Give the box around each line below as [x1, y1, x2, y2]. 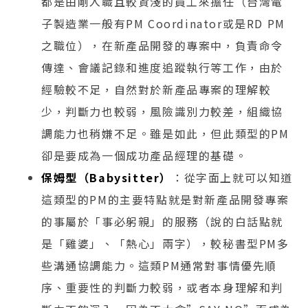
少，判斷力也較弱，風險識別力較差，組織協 [41, 102, 284, 120]
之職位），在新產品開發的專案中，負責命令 [41, 36, 284, 54]
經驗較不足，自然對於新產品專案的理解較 [41, 80, 272, 98]
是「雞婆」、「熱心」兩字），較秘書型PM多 [41, 234, 289, 252]
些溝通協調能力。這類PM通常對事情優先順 [41, 256, 278, 274]
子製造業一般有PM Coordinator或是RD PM [41, 14, 285, 32]
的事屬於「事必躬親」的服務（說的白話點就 [41, 212, 284, 230]
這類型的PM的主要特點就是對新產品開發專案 [41, 190, 289, 208]
